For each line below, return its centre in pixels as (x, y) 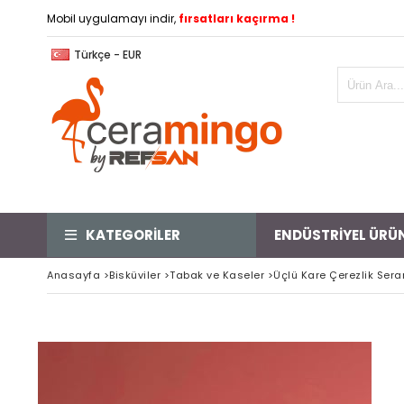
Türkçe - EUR (108, 55)
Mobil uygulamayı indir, (111, 18)
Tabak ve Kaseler (217, 275)
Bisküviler (135, 275)
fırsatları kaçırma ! (237, 18)
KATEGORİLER (133, 235)
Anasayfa (73, 275)
